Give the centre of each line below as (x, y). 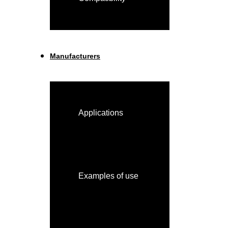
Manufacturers (75, 56)
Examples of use (108, 176)
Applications (101, 113)
